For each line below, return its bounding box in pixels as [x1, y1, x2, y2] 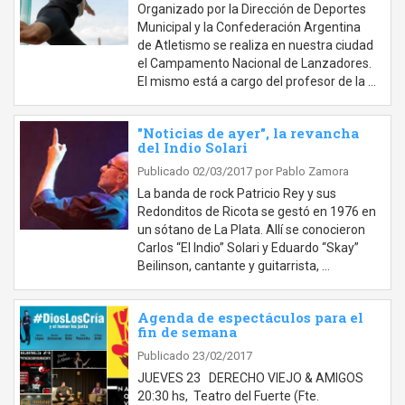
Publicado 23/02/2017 [137, 349, 252, 363]
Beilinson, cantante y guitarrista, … [137, 259, 330, 273]
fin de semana [137, 323, 237, 341]
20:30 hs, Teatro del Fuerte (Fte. [137, 389, 319, 403]
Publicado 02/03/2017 [137, 165, 255, 178]
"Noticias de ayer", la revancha [137, 124, 359, 142]
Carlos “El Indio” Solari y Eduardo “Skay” [137, 240, 359, 255]
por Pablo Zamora [255, 165, 349, 178]
